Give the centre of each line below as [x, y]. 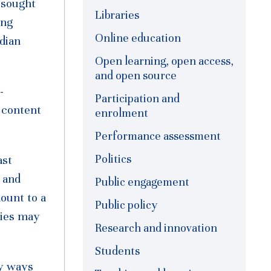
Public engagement [142, 182]
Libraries [117, 15]
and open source [136, 76]
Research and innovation [156, 228]
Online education [138, 38]
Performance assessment [158, 136]
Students [117, 251]
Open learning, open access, [164, 61]
